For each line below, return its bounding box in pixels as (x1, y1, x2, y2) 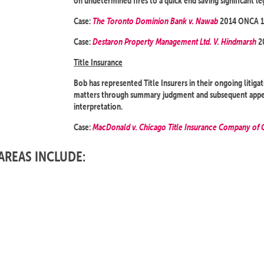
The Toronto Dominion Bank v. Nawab (93, 15, 218, 27)
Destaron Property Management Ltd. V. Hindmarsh (93, 36, 256, 47)
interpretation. (74, 101, 123, 112)
